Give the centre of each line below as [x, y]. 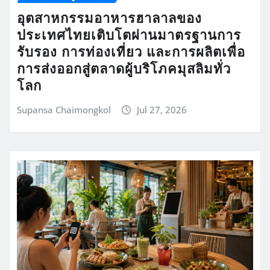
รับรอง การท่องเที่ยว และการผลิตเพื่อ [131, 51]
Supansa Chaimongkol [64, 109]
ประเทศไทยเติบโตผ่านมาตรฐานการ [129, 34]
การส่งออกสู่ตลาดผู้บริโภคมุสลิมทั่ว [124, 68]
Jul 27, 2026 [162, 109]
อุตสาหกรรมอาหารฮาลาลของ [109, 17]
